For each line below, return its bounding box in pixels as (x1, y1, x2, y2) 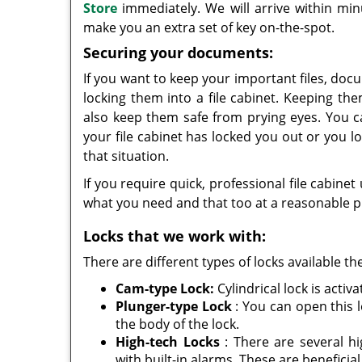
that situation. (83, 147, 169, 165)
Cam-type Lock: (116, 280, 214, 297)
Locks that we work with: (83, 226, 266, 246)
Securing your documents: (83, 43, 273, 62)
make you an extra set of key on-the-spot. (83, 19, 335, 36)
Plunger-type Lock (116, 297, 232, 315)
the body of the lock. (116, 315, 239, 333)
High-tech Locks (116, 333, 220, 351)
